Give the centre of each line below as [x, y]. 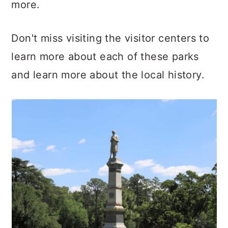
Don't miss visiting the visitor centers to [110, 38]
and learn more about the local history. [108, 75]
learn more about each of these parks [105, 56]
